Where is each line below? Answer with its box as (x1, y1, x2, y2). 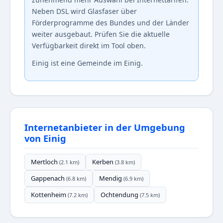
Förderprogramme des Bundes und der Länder (32, 18, 189, 28)
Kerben (92, 157, 115, 167)
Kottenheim (31, 190, 68, 200)
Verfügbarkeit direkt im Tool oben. (32, 41, 146, 51)
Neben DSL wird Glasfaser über (32, 6, 137, 16)
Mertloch (31, 157, 59, 167)
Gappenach (31, 174, 66, 183)
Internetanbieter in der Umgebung (24, 121, 185, 134)
